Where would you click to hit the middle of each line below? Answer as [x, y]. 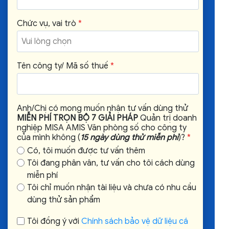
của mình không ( [49, 138]
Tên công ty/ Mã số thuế [63, 66]
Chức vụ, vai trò [47, 24]
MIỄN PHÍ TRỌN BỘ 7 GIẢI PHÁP [77, 118]
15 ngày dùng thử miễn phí [129, 138]
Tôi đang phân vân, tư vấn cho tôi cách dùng [111, 163]
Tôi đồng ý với [54, 221]
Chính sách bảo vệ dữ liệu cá [134, 221]
